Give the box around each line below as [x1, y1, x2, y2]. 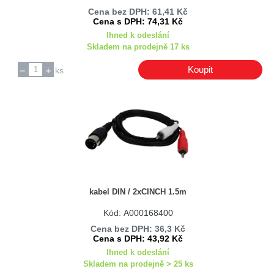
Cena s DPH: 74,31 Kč [93, 17, 183, 27]
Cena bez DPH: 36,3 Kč [91, 223, 186, 234]
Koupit [187, 64, 213, 75]
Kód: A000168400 [103, 208, 173, 218]
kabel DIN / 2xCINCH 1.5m [89, 187, 187, 196]
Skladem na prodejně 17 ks [86, 42, 190, 52]
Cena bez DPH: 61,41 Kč [88, 7, 188, 17]
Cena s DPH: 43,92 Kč [93, 233, 183, 243]
